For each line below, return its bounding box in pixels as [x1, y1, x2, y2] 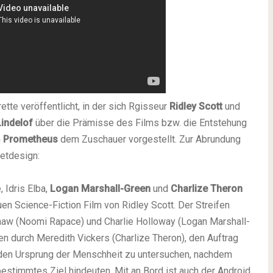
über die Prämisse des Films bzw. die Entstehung [33, 117, 247, 129]
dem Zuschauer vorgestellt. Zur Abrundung [58, 133, 241, 145]
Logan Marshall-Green [50, 183, 151, 194]
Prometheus [3, 133, 58, 145]
